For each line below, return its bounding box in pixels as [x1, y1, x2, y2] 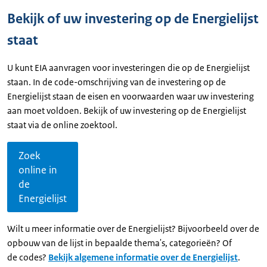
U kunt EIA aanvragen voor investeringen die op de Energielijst [7, 62, 250, 73]
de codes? [7, 252, 48, 263]
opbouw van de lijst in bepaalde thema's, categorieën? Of [7, 237, 232, 249]
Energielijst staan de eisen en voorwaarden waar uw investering [7, 91, 254, 102]
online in [18, 163, 57, 176]
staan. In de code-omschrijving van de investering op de [7, 76, 226, 88]
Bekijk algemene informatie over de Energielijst [48, 252, 238, 263]
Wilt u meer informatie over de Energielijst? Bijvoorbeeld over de [7, 223, 259, 234]
